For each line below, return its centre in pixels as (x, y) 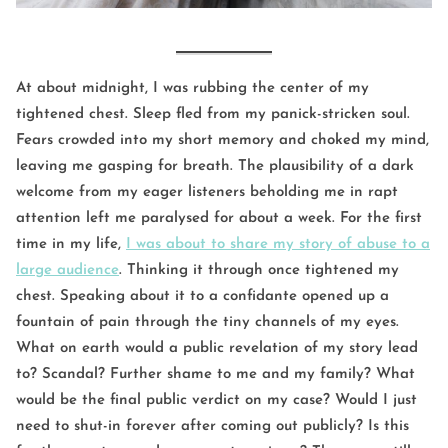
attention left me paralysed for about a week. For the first (219, 219)
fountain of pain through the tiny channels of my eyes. (207, 323)
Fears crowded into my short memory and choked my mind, (222, 141)
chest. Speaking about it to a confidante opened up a (202, 297)
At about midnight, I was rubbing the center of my (192, 89)
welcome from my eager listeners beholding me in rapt (207, 193)
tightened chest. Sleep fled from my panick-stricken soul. (213, 115)
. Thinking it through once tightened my (259, 271)
